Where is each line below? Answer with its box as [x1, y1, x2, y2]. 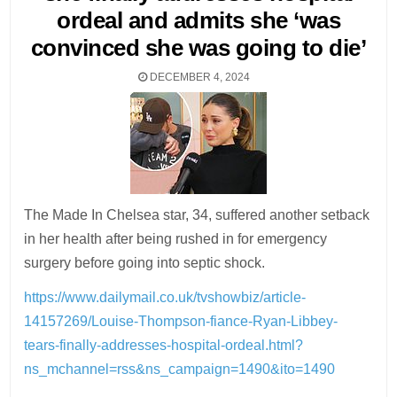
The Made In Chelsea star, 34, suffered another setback [24, 207, 370, 222]
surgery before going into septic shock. [24, 255, 266, 270]
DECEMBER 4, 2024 [147, 71, 250, 83]
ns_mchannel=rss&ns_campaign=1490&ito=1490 [24, 362, 336, 377]
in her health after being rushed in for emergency [24, 231, 328, 246]
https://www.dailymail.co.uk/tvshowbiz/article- [24, 290, 307, 305]
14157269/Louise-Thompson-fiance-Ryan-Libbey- [24, 314, 339, 329]
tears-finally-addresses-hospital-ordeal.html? [24, 338, 304, 353]
